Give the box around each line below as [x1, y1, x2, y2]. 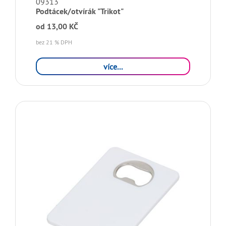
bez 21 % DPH [36, 38, 72, 46]
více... [103, 61, 123, 72]
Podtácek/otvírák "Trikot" [36, 6, 124, 17]
